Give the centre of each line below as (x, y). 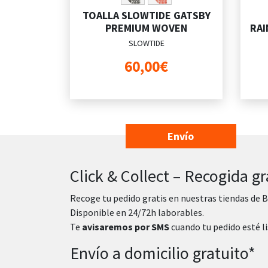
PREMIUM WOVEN (146, 28)
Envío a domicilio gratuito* (163, 253)
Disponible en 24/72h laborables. (137, 212)
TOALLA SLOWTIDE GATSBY (146, 15)
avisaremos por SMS (126, 226)
